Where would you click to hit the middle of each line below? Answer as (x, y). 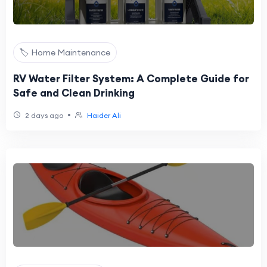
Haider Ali (104, 115)
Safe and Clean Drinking (74, 93)
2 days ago (43, 115)
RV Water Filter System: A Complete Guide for (131, 79)
